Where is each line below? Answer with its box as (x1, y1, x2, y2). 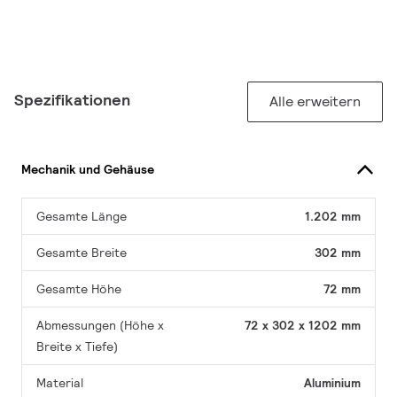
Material (36, 375, 83, 392)
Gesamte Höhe (36, 281, 121, 298)
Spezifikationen (14, 90, 130, 111)
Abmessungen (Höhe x (36, 317, 164, 334)
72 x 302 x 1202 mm (245, 317, 361, 334)
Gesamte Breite (36, 245, 127, 261)
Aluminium (304, 375, 361, 392)
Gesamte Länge (36, 208, 127, 225)
